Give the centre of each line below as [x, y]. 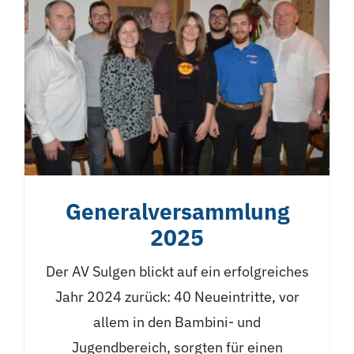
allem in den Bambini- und [177, 322]
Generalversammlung [177, 212]
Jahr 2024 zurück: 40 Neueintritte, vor [177, 297]
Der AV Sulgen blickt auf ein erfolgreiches [177, 272]
